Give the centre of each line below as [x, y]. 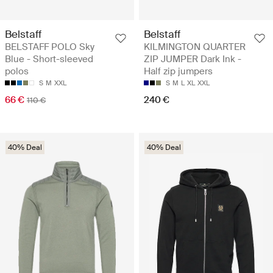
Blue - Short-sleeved [49, 59]
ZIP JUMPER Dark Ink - [193, 59]
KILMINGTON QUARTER [195, 47]
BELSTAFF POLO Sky [50, 47]
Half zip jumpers [178, 72]
